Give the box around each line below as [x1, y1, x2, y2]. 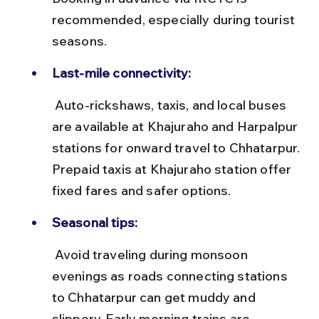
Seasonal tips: [51, 214, 138, 231]
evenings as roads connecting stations [51, 268, 291, 284]
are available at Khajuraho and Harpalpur [51, 118, 301, 135]
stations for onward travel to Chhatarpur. [51, 140, 303, 156]
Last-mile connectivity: [51, 65, 192, 81]
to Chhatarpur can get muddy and [51, 289, 258, 305]
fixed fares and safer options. [51, 182, 231, 199]
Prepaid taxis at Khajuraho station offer [51, 161, 295, 177]
